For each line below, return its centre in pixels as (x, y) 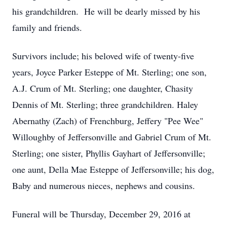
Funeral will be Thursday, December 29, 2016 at (101, 214)
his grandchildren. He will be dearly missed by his (106, 11)
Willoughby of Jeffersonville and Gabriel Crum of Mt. (112, 137)
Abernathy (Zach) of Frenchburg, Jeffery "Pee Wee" (108, 121)
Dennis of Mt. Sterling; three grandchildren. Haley (105, 104)
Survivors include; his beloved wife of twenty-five (103, 56)
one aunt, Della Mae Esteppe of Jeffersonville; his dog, (113, 169)
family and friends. (47, 27)
